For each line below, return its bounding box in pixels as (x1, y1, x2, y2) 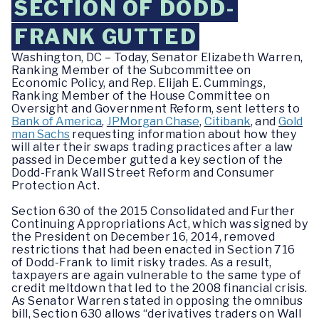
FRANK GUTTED (14, 24, 197, 49)
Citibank (204, 115, 251, 128)
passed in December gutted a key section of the (11, 153, 283, 167)
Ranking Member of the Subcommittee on (11, 63, 251, 77)
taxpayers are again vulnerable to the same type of (11, 268, 301, 282)
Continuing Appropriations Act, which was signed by (11, 217, 308, 231)
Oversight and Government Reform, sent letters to (11, 102, 300, 115)
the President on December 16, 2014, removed (11, 230, 276, 244)
